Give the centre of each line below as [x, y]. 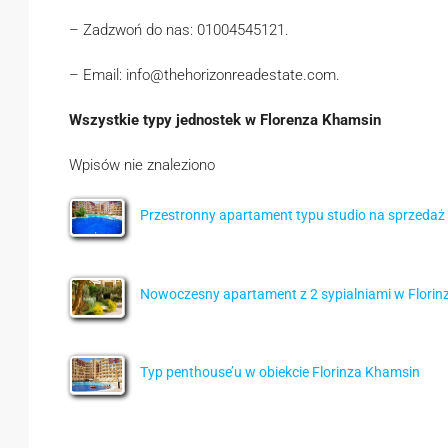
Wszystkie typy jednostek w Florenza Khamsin [225, 120]
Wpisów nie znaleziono [142, 165]
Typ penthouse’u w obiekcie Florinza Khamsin [280, 372]
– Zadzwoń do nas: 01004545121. [179, 30]
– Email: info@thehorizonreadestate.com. [204, 75]
